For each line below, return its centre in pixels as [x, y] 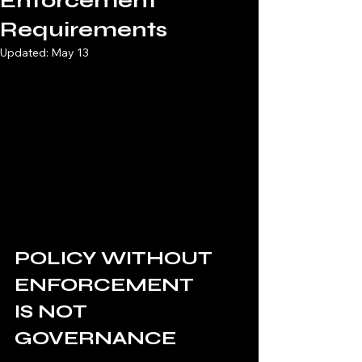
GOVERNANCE [95, 339]
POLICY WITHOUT [116, 259]
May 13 [70, 53]
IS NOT [53, 312]
